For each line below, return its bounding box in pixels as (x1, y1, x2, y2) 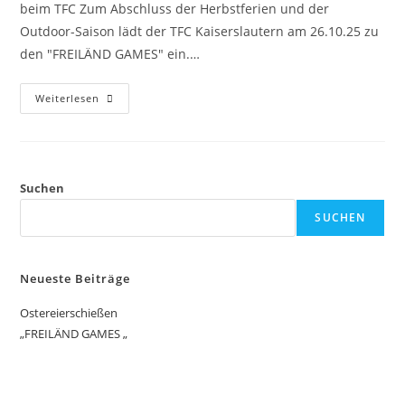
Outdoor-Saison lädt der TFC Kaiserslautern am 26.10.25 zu (20, 23, 380, 41)
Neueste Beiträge (20, 270, 131, 287)
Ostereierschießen (20, 305, 118, 322)
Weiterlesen (35, 91, 100, 106)
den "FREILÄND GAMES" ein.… (20, 45, 201, 63)
